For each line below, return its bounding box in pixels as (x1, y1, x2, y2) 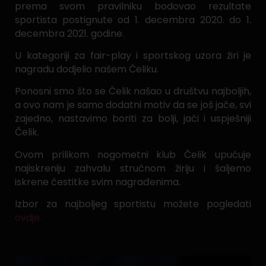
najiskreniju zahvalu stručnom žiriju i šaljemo (15, 161, 251, 175)
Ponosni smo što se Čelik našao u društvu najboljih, (15, 84, 251, 99)
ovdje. (15, 211, 42, 225)
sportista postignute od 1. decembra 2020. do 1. (15, 12, 251, 27)
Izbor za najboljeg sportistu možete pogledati (15, 197, 251, 211)
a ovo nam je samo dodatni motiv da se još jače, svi (15, 98, 251, 112)
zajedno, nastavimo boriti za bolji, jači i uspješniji (15, 112, 251, 126)
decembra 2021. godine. (15, 26, 124, 40)
